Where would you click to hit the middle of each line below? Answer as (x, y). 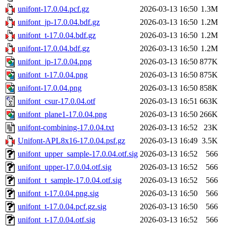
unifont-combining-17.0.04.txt (66, 128)
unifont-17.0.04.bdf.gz (54, 49)
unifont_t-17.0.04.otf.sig (56, 220)
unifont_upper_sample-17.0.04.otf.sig (78, 154)
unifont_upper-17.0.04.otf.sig (65, 167)
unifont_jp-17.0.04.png (55, 62)
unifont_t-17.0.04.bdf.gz (57, 35)
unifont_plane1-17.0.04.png (62, 115)
